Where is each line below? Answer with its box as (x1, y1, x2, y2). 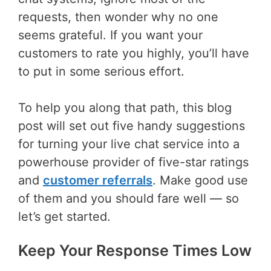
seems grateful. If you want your (18, 27, 203, 42)
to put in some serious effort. (18, 64, 184, 79)
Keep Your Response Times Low (18, 241, 252, 260)
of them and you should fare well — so (18, 191, 239, 206)
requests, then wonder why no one (18, 9, 218, 24)
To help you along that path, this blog (18, 100, 232, 115)
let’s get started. (18, 209, 111, 224)
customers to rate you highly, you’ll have (18, 45, 249, 60)
